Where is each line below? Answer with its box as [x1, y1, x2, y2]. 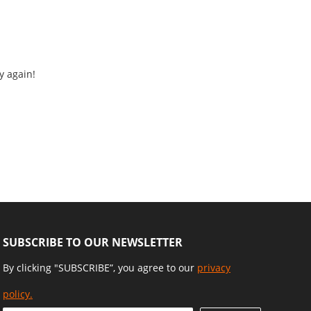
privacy [197, 261, 230, 275]
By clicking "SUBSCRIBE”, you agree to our [3, 261, 197, 275]
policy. [3, 287, 33, 301]
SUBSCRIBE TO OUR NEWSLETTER [3, 235, 183, 251]
